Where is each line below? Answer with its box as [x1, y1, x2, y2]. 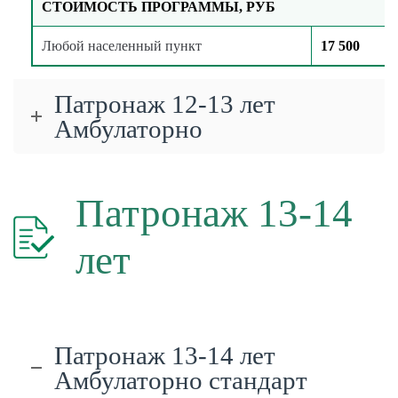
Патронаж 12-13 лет [54, 89, 275, 118]
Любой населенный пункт [42, 37, 202, 53]
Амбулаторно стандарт [54, 366, 307, 395]
